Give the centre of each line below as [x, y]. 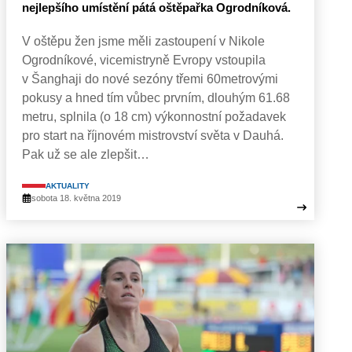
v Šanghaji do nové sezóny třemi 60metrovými [150, 79]
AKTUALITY [68, 185]
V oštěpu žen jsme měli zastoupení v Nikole [143, 41]
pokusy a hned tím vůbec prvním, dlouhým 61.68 [156, 97]
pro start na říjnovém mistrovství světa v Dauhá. [153, 135]
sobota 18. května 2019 [76, 198]
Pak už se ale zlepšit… [86, 154]
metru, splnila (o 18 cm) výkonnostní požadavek [154, 116]
